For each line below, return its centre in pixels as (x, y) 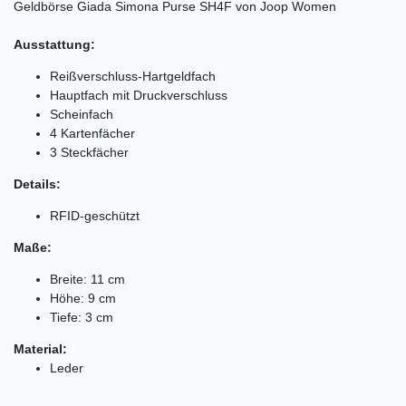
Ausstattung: (54, 44)
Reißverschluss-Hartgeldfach (133, 76)
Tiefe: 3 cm (82, 317)
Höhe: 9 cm (83, 298)
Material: (40, 348)
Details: (37, 184)
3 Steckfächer (89, 152)
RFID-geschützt (95, 215)
